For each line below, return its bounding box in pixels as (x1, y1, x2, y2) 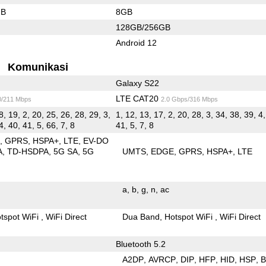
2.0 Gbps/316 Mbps (160, 95, 218, 103)
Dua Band (122, 211, 160, 221)
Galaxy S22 (115, 78, 159, 88)
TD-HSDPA (7, 146, 49, 156)
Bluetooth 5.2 (115, 239, 166, 249)
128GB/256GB (115, 22, 170, 32)
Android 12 (115, 37, 157, 47)
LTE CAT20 (115, 93, 161, 103)
